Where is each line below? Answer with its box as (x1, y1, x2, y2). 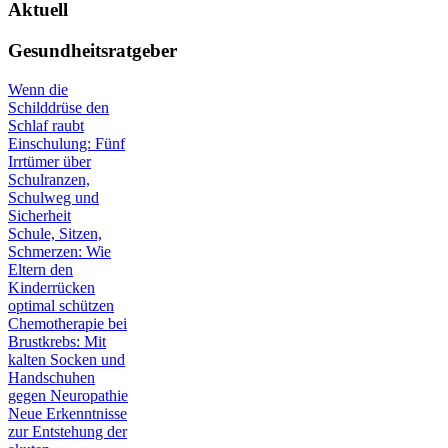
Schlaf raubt (8, 116, 84, 134)
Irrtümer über (8, 152, 91, 170)
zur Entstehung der (8, 422, 127, 440)
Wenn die (8, 80, 68, 98)
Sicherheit (8, 206, 71, 224)
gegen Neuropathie (8, 386, 128, 404)
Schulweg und (8, 188, 99, 206)
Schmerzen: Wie (8, 242, 111, 260)
